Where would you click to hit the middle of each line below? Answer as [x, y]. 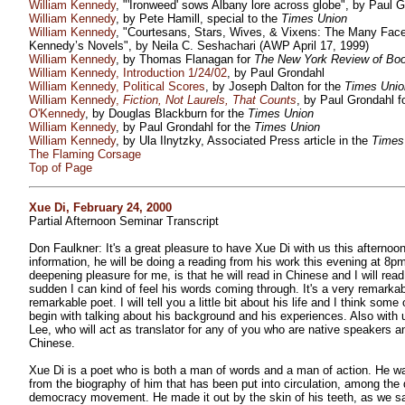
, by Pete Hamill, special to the [198, 18]
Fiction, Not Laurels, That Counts [210, 99]
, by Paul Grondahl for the [185, 127]
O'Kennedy [57, 113]
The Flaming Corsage [85, 154]
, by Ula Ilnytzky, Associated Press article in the [244, 140]
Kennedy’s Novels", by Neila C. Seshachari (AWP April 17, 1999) [199, 45]
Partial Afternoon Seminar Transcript [124, 221]
